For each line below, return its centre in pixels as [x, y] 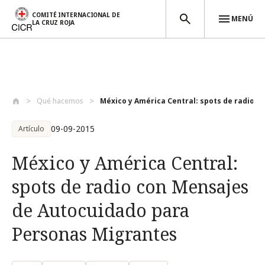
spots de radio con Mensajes [130, 187]
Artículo [31, 129]
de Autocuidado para [101, 210]
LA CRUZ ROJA [53, 22]
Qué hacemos [60, 101]
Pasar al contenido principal [59, 87]
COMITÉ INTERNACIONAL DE [76, 14]
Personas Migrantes [94, 234]
